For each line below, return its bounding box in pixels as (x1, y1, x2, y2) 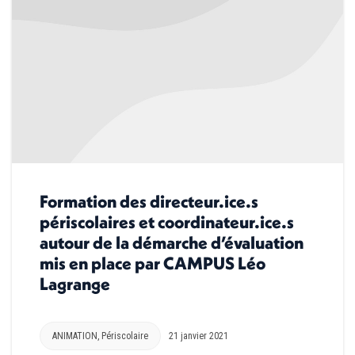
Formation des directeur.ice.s (40, 189, 258, 212)
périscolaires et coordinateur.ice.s (40, 210, 294, 233)
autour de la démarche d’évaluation (40, 231, 303, 254)
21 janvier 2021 (169, 330, 228, 342)
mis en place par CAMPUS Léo (40, 251, 265, 274)
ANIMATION (52, 330, 97, 342)
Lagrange (40, 272, 110, 295)
